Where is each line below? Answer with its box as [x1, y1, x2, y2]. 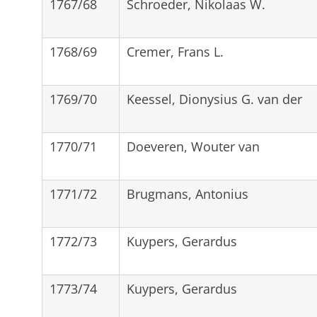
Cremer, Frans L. [126, 42, 224, 60]
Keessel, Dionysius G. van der [126, 90, 302, 108]
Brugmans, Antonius [126, 185, 248, 202]
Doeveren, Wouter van [126, 137, 260, 155]
